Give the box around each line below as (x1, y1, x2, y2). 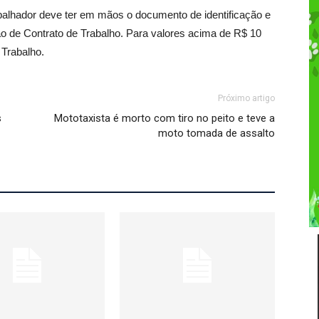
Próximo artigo (218, 93, 275, 103)
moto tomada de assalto (158, 127, 275, 140)
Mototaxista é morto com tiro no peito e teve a (54, 112, 275, 125)
